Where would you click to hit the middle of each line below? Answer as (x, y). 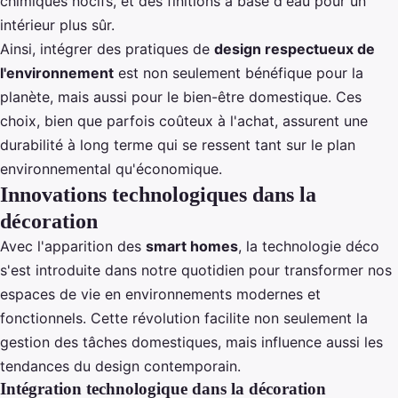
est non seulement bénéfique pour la (239, 73)
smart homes (192, 246)
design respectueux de (295, 49)
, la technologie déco (309, 246)
